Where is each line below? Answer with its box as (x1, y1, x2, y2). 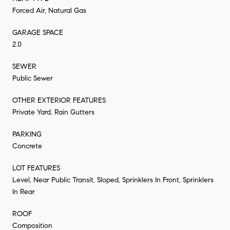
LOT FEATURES (12, 163, 60, 172)
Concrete (12, 141, 42, 150)
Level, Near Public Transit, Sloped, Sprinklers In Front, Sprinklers (12, 175, 214, 184)
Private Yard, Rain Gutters (12, 107, 94, 117)
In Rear (12, 187, 35, 196)
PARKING (12, 129, 42, 139)
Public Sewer (12, 73, 53, 83)
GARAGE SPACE (12, 28, 63, 37)
